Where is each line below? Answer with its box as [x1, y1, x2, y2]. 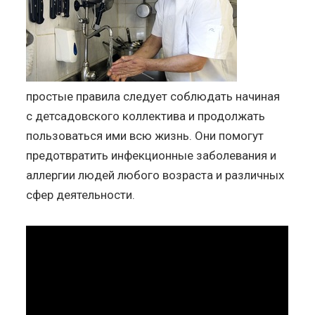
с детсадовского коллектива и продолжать [26, 108, 266, 123]
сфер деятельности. [26, 187, 136, 202]
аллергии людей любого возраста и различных [26, 167, 285, 182]
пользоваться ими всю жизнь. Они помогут [26, 128, 264, 143]
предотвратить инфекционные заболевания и [26, 148, 277, 162]
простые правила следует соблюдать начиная [26, 89, 281, 103]
